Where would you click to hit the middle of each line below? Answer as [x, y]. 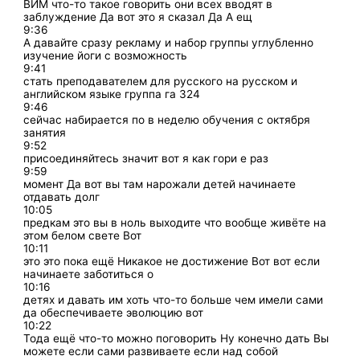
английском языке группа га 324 [112, 94]
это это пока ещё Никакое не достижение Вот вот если [172, 261]
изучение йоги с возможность [106, 55]
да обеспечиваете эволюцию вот [114, 312]
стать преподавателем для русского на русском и [161, 81]
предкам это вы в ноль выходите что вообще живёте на [175, 222]
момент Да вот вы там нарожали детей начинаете [160, 184]
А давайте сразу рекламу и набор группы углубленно [169, 42]
